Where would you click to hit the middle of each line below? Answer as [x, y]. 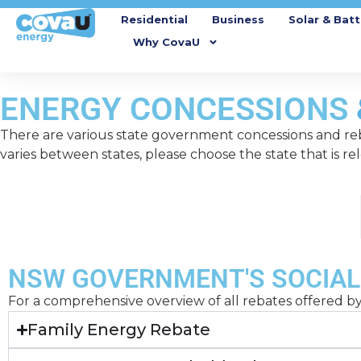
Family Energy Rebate [119, 330]
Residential [154, 19]
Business [238, 19]
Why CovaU [166, 42]
